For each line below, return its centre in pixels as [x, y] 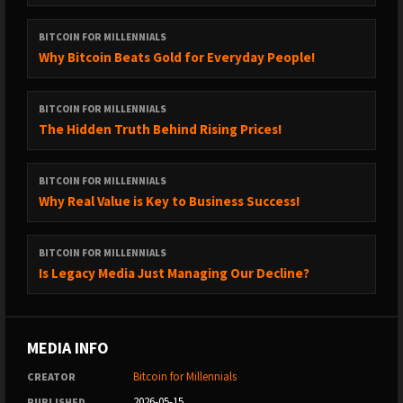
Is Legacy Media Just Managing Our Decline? [174, 273]
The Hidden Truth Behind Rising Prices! [160, 129]
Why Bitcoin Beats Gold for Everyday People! [177, 57]
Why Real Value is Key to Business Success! [169, 201]
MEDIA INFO [68, 348]
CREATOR [51, 376]
